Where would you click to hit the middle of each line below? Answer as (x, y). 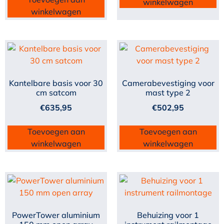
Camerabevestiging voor (168, 83)
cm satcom (56, 93)
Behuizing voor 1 (168, 215)
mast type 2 (168, 93)
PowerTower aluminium (56, 215)
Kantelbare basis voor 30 (56, 83)
